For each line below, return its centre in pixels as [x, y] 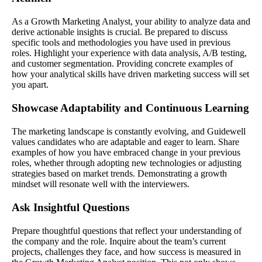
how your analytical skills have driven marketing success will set [130, 74]
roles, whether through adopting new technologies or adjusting [127, 163]
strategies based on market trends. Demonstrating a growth [119, 173]
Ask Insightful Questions [70, 207]
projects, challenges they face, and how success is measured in [126, 251]
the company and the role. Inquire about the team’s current [119, 241]
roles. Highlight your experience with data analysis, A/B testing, [129, 53]
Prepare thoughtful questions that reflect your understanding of [127, 230]
